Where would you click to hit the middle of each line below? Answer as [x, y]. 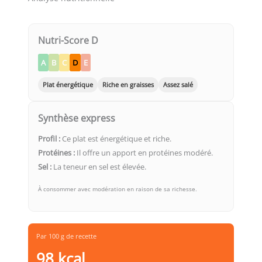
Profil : [49, 138]
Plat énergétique [68, 84]
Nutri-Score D [68, 40]
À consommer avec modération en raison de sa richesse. [118, 189]
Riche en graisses [128, 84]
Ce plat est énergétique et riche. [116, 138]
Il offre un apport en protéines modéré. [144, 152]
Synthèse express [77, 118]
